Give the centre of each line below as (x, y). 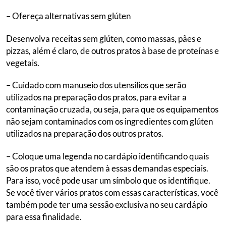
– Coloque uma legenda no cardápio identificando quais (107, 156)
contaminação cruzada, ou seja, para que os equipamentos (112, 109)
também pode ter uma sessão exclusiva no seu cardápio (107, 204)
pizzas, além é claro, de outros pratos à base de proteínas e (112, 50)
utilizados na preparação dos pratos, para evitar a (96, 97)
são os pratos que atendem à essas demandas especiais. (107, 168)
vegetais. (23, 63)
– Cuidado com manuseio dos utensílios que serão (96, 85)
